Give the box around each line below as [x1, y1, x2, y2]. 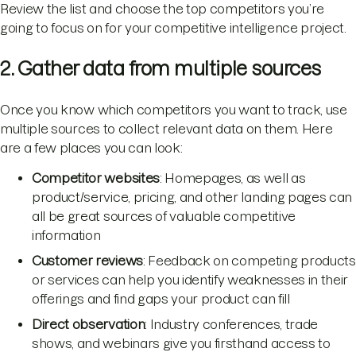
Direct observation [32, 317, 145, 332]
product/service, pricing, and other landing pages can [32, 190, 353, 205]
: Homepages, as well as [159, 171, 306, 186]
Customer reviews [32, 253, 143, 269]
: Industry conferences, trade [145, 317, 318, 332]
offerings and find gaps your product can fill [32, 292, 290, 307]
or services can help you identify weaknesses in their [32, 273, 349, 288]
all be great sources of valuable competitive [32, 209, 296, 224]
